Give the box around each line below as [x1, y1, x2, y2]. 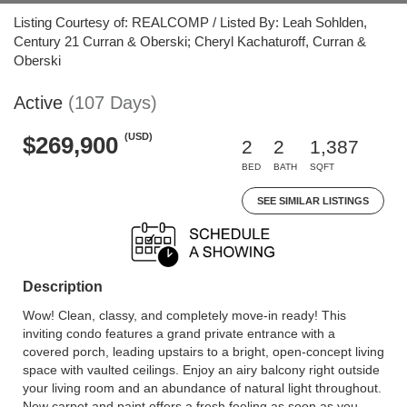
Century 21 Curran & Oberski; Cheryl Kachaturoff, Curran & [14, 34, 366, 49]
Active [14, 93, 63, 113]
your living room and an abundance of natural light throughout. [23, 381, 382, 395]
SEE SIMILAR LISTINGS [257, 195, 369, 206]
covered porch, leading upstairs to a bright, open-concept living [23, 344, 384, 359]
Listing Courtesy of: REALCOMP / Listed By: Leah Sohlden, [14, 15, 367, 30]
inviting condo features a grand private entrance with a [23, 326, 335, 341]
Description [23, 279, 103, 294]
